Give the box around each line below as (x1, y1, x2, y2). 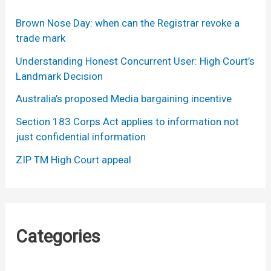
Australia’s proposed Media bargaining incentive (16, 93, 232, 105)
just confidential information (16, 131, 146, 143)
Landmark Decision (16, 70, 103, 82)
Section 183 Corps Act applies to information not (16, 116, 240, 128)
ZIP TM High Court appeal (16, 153, 132, 166)
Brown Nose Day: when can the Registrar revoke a (16, 16, 240, 29)
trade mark (16, 31, 66, 44)
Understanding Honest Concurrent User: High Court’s (16, 54, 255, 67)
